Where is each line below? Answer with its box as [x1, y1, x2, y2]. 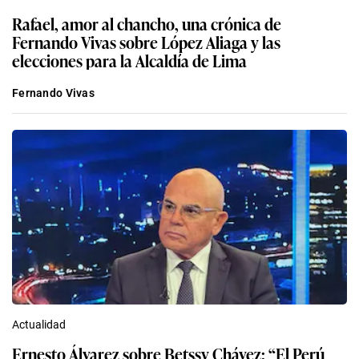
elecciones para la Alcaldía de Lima [12, 48, 247, 73]
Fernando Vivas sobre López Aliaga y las [12, 30, 280, 54]
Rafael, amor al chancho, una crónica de [12, 11, 281, 36]
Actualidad [12, 318, 66, 332]
